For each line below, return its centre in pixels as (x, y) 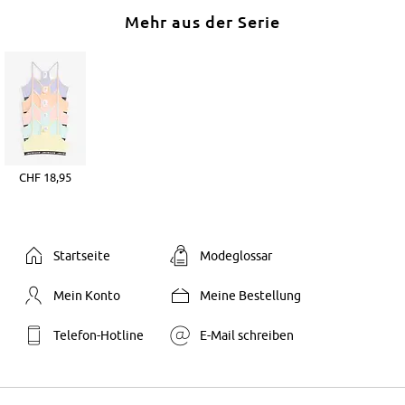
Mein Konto (86, 295)
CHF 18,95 (45, 177)
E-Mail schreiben (246, 335)
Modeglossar (235, 255)
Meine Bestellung (250, 295)
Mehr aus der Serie (202, 21)
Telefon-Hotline (98, 335)
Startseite (81, 255)
